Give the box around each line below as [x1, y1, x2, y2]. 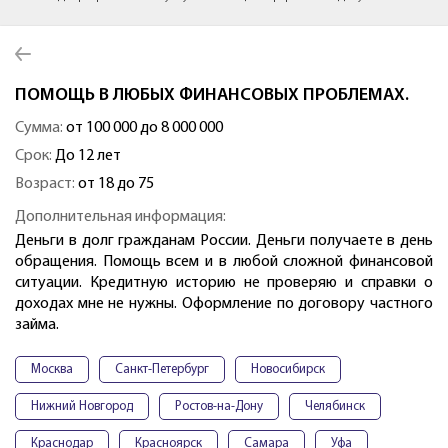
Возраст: [15, 176, 75, 193]
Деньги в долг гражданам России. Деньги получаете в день [15, 233, 433, 250]
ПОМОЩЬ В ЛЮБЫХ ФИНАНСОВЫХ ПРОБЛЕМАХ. [15, 86, 409, 106]
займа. [15, 317, 59, 334]
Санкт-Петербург [115, 363, 209, 377]
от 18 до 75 [75, 176, 154, 193]
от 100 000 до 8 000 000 [63, 120, 223, 137]
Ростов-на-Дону [175, 400, 263, 414]
